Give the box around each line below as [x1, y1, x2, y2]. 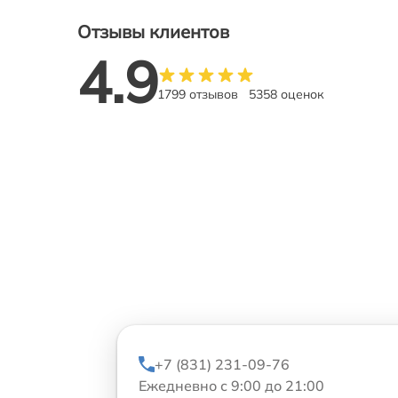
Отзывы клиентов [77, 20, 229, 43]
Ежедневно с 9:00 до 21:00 [139, 377, 324, 395]
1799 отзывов [157, 86, 238, 103]
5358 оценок [249, 86, 324, 103]
